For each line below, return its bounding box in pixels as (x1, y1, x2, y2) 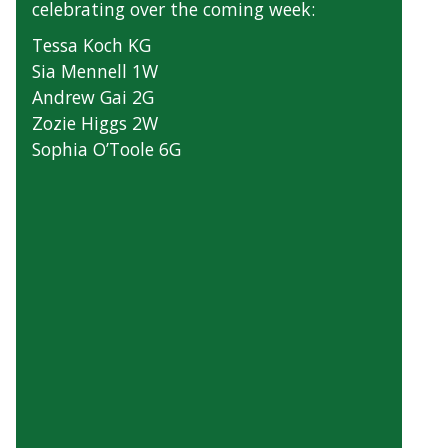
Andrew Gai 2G (32, 85, 154, 110)
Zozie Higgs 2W (32, 111, 158, 136)
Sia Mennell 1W (32, 59, 158, 84)
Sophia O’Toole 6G (32, 137, 181, 162)
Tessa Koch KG (32, 33, 151, 58)
